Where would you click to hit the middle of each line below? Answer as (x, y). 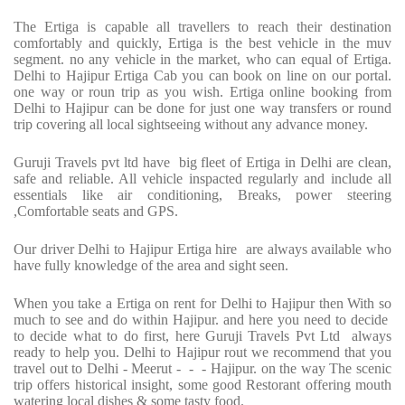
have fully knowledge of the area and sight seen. (151, 266)
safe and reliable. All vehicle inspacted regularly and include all (202, 179)
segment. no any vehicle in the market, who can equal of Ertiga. (202, 60)
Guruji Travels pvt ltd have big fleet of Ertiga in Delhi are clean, (202, 163)
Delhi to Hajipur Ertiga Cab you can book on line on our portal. (202, 76)
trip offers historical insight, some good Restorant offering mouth (202, 385)
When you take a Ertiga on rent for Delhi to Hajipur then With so (202, 304)
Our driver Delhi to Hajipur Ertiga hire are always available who (202, 250)
